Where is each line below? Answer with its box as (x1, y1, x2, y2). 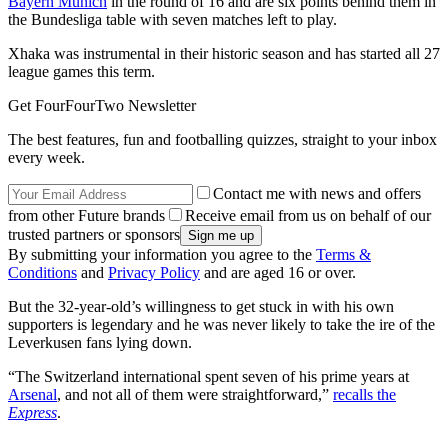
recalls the (333, 386, 396, 404)
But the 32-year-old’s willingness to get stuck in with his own (8, 298, 394, 316)
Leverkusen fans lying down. (8, 334, 192, 352)
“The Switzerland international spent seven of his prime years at (8, 368, 409, 386)
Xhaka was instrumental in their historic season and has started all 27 (8, 45, 440, 63)
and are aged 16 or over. (200, 264, 356, 282)
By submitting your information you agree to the (8, 246, 316, 264)
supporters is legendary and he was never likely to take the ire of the (8, 316, 435, 334)
